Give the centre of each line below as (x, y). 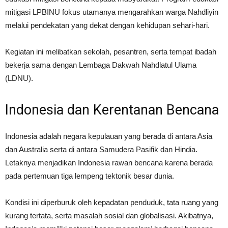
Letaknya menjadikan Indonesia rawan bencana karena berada (109, 163)
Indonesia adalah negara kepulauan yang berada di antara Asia (109, 136)
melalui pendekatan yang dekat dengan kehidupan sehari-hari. (108, 25)
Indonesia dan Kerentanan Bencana (112, 110)
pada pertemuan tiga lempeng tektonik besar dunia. (90, 176)
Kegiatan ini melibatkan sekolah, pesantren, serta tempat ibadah (111, 52)
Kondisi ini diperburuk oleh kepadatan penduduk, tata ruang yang (112, 202)
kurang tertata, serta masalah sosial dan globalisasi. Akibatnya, (109, 216)
